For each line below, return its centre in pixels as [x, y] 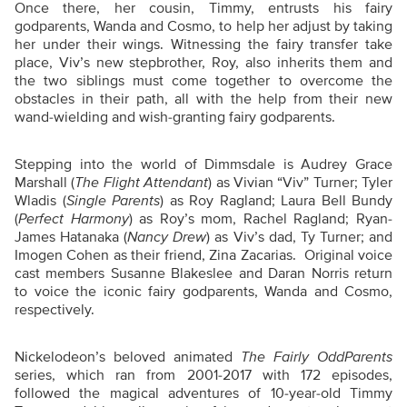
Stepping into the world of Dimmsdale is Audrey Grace [203, 164]
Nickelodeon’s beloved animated [128, 357]
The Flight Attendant [142, 183]
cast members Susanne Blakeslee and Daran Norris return [203, 273]
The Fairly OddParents [317, 357]
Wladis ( [40, 201]
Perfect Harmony [74, 219]
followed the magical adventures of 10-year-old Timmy [203, 393]
